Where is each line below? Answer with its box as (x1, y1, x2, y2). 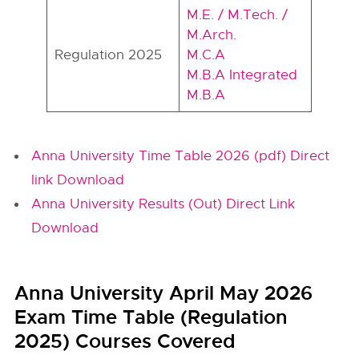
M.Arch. (186, 26, 236, 43)
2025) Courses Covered (14, 329, 236, 353)
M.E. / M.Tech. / (186, 6, 288, 23)
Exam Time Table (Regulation (14, 305, 288, 329)
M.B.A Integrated (186, 67, 297, 83)
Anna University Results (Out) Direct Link (31, 196, 296, 212)
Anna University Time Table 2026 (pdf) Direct (31, 147, 330, 164)
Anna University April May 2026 (14, 281, 313, 305)
